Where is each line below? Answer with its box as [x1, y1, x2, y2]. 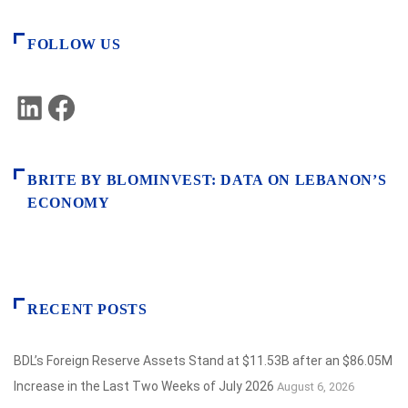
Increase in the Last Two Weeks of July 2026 [14, 379, 274, 394]
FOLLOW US [27, 36, 121, 53]
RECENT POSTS [27, 301, 148, 318]
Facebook [76, 97, 133, 112]
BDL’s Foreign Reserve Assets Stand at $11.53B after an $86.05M [14, 353, 393, 369]
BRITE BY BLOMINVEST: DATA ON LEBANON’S [27, 172, 387, 189]
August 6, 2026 [277, 380, 354, 394]
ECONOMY [27, 195, 110, 211]
